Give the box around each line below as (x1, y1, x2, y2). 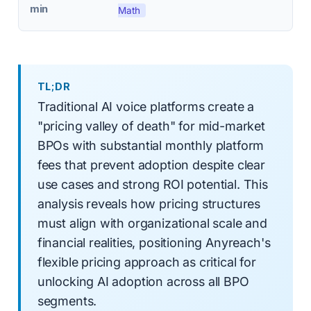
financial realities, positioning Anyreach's (37, 235, 271, 251)
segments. (37, 294, 97, 309)
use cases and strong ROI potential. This (37, 177, 268, 192)
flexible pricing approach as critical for (37, 255, 256, 270)
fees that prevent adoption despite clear (37, 158, 265, 173)
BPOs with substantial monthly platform (37, 138, 264, 153)
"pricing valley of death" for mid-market (37, 119, 265, 134)
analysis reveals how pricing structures (37, 196, 261, 212)
